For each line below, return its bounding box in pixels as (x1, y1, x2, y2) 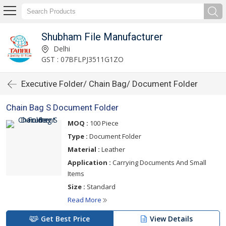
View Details (150, 214, 193, 223)
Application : (68, 158, 111, 167)
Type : (68, 132, 88, 141)
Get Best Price (41, 214, 90, 223)
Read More (68, 195, 103, 204)
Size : (68, 182, 85, 191)
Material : (68, 145, 100, 154)
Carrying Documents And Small (111, 158, 206, 167)
